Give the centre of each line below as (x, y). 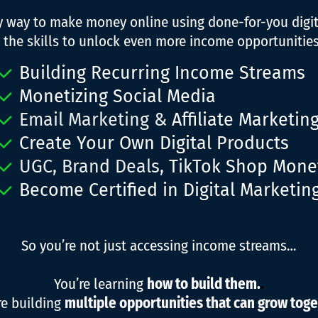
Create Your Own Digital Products (154, 143)
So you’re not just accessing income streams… (159, 246)
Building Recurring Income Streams (163, 73)
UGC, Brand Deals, (94, 167)
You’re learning (100, 284)
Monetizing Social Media (118, 97)
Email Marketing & (96, 120)
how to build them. (203, 284)
